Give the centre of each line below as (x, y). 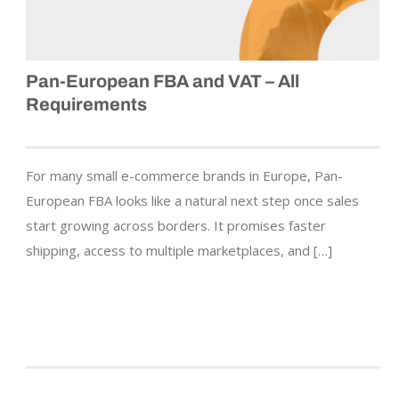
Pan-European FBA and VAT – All (163, 81)
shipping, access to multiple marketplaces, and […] (179, 251)
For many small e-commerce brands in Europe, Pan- (184, 176)
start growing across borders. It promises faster (176, 226)
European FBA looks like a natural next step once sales (192, 201)
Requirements (86, 105)
